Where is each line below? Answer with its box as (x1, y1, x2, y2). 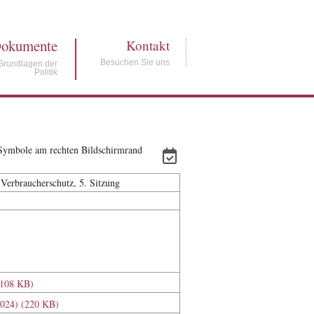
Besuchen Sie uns (100, 58, 170, 67)
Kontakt (126, 36, 170, 54)
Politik (34, 67, 58, 77)
